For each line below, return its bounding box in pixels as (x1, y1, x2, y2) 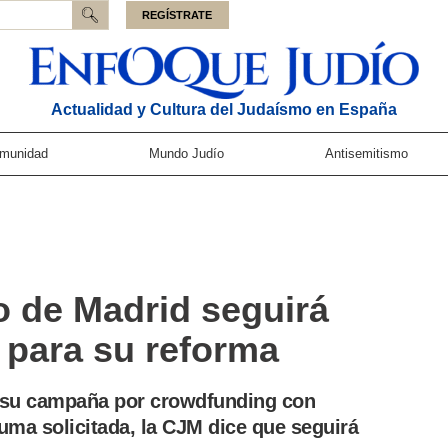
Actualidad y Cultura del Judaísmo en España (51, 100, 397, 118)
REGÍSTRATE (142, 8, 213, 21)
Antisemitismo (325, 145, 409, 161)
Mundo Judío (148, 145, 224, 161)
